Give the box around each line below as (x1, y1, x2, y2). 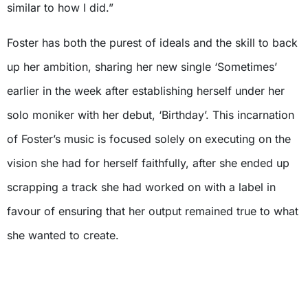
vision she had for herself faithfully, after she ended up (7, 156, 289, 170)
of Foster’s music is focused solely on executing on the (7, 132, 291, 146)
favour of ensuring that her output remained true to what (7, 204, 298, 219)
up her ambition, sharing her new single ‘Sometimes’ (7, 60, 277, 74)
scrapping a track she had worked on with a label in (7, 180, 276, 195)
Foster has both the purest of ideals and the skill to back (7, 36, 298, 50)
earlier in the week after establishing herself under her (7, 84, 285, 98)
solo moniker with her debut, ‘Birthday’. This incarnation (7, 108, 294, 122)
